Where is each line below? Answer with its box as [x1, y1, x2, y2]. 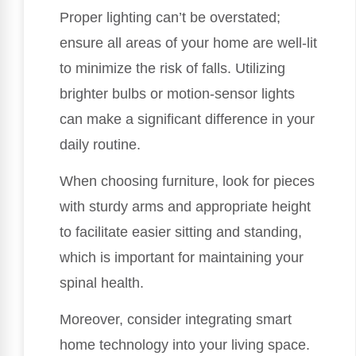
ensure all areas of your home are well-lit [60, 34, 317, 51]
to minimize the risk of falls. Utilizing [60, 60, 285, 76]
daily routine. [60, 136, 141, 153]
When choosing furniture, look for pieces [60, 173, 315, 189]
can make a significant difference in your [60, 110, 315, 127]
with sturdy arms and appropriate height [60, 199, 311, 215]
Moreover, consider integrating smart [60, 311, 292, 328]
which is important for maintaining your [60, 250, 304, 265]
